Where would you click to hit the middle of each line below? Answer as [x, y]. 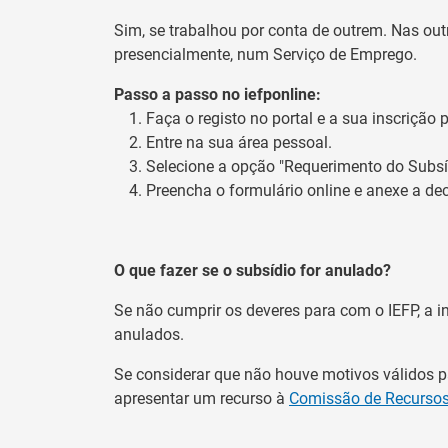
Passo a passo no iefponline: [217, 94]
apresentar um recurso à [201, 398]
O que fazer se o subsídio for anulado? [252, 270]
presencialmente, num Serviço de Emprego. [265, 54]
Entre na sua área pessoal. [239, 142]
